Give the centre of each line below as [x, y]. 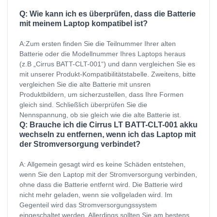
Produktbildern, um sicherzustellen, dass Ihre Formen [101, 95]
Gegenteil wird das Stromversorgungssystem [88, 205]
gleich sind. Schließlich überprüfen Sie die [83, 105]
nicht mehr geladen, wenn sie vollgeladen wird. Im [96, 195]
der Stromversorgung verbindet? [80, 144]
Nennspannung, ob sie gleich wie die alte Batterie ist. [100, 115]
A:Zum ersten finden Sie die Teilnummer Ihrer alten [98, 44]
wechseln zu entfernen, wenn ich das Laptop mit [108, 135]
